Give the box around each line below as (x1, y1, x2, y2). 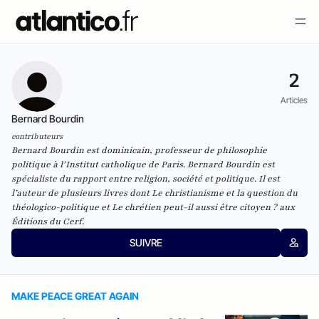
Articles (281, 94, 308, 105)
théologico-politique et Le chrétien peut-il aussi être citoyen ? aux (11, 202, 295, 213)
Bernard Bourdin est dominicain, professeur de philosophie (11, 145, 267, 156)
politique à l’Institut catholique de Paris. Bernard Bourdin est (11, 159, 275, 170)
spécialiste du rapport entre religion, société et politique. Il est (11, 173, 280, 184)
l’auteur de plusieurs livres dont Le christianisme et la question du (11, 187, 298, 199)
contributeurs (11, 131, 63, 142)
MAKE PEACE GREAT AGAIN (11, 290, 139, 302)
